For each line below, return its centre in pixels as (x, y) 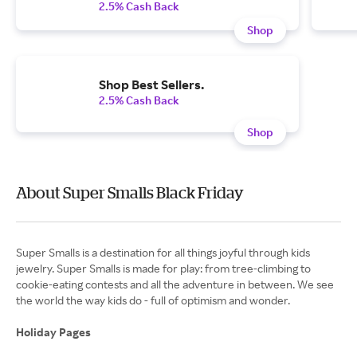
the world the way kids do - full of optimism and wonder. (153, 300)
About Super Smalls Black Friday (130, 192)
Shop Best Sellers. (151, 84)
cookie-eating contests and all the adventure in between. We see (175, 284)
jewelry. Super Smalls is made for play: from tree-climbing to (163, 268)
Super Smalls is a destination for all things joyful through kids (163, 252)
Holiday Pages (55, 332)
